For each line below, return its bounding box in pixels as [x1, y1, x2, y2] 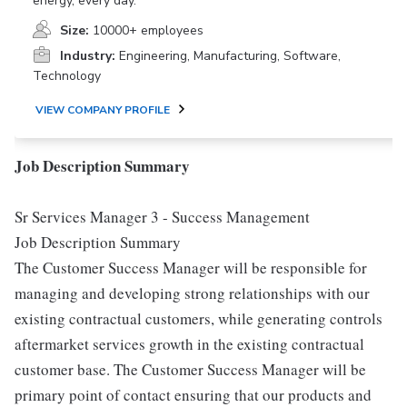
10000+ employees [93, 22, 203, 39]
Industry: [60, 47, 115, 65]
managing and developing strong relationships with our [15, 283, 370, 303]
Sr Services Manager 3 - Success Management [15, 206, 310, 227]
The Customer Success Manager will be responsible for [15, 257, 367, 278]
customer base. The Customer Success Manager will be [15, 359, 366, 380]
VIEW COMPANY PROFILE [35, 103, 170, 117]
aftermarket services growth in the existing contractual [15, 333, 364, 354]
